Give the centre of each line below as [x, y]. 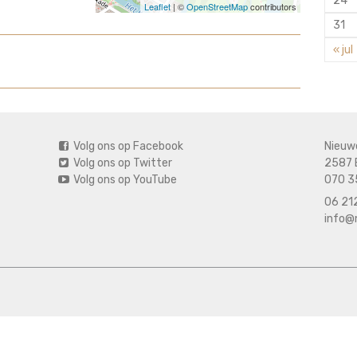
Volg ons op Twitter [122, 163]
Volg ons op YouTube [124, 180]
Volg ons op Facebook [127, 146]
